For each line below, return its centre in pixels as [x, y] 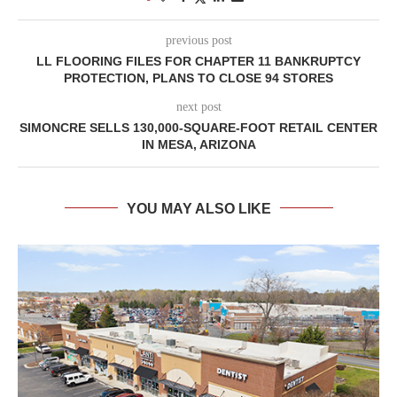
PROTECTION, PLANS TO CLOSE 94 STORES [198, 78]
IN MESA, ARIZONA [198, 144]
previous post [198, 40]
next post [198, 106]
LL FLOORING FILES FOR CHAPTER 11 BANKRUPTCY [198, 61]
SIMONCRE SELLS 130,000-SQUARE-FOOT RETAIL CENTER [198, 127]
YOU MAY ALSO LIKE [198, 208]
